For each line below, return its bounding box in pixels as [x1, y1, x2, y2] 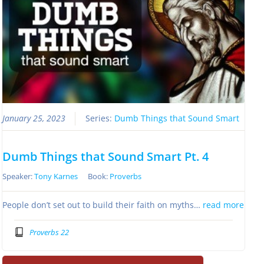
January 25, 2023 [2, 113, 66, 124]
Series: [85, 113, 115, 124]
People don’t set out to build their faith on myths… [2, 200, 203, 211]
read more [203, 200, 245, 211]
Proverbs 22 [29, 226, 69, 237]
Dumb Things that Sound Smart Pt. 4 [2, 148, 209, 165]
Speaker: [2, 171, 35, 182]
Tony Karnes [34, 171, 78, 182]
